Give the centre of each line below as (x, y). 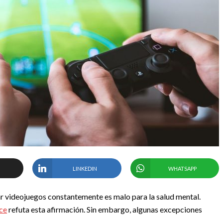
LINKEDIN (85, 168)
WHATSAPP (183, 168)
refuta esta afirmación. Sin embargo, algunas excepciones (105, 209)
